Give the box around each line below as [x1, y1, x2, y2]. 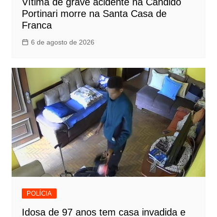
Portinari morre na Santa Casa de [21, 8, 167, 19]
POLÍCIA [26, 189, 52, 197]
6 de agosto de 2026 [31, 38, 94, 46]
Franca [21, 19, 52, 31]
